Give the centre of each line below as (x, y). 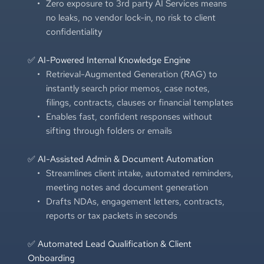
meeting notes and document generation (127, 187)
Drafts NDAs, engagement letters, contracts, (135, 201)
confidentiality (74, 32)
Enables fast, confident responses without (129, 116)
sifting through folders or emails (109, 131)
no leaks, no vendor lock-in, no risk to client (131, 17)
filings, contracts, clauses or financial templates (139, 102)
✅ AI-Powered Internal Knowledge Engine (109, 60)
